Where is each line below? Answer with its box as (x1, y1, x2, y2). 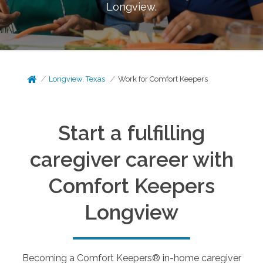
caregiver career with (29, 147, 234, 171)
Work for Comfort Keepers (118, 75, 208, 83)
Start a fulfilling (58, 121, 205, 145)
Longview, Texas (49, 75, 106, 83)
